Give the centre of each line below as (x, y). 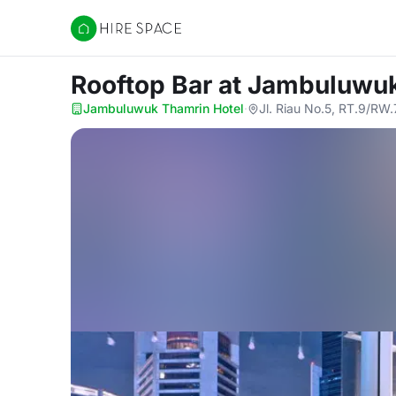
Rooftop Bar (145, 85)
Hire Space (107, 37)
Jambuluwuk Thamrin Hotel (164, 108)
